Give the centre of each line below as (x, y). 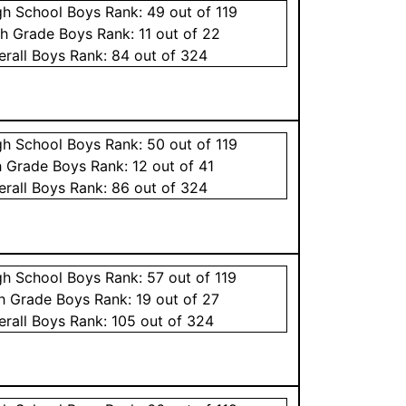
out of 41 (181, 165)
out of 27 (186, 299)
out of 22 (186, 33)
